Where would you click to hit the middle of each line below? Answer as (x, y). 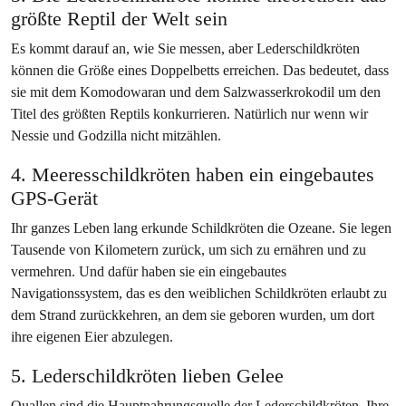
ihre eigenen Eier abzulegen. (92, 337)
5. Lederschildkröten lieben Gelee (147, 376)
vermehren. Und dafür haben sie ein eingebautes (149, 271)
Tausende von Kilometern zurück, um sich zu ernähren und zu (188, 250)
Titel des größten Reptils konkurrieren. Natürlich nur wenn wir (189, 114)
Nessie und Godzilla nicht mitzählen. (116, 135)
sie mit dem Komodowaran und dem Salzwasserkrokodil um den (196, 92)
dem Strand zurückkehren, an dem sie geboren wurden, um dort (193, 315)
